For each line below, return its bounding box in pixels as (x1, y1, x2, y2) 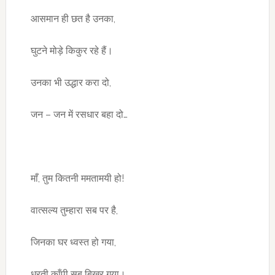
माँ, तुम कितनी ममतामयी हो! (30, 172, 124, 184)
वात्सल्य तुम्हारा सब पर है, (30, 204, 118, 216)
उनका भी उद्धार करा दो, (30, 77, 111, 88)
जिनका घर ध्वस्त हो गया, (30, 236, 116, 248)
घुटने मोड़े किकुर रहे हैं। (30, 45, 113, 56)
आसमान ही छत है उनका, (30, 13, 115, 25)
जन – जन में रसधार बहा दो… (30, 109, 128, 120)
